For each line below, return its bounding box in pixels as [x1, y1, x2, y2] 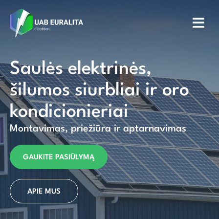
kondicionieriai [10, 103, 129, 121]
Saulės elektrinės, [10, 60, 152, 78]
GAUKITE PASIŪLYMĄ [23, 154, 94, 161]
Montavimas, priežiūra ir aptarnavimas [10, 124, 186, 134]
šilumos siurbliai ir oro [10, 82, 189, 100]
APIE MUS [27, 188, 61, 196]
